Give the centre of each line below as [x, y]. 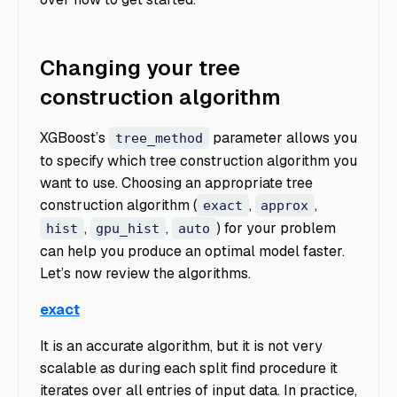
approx [285, 205]
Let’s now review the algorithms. [145, 273]
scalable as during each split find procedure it [189, 368]
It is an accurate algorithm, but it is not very [181, 346]
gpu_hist [128, 228]
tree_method [159, 138]
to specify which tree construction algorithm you [198, 160]
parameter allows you [283, 137]
